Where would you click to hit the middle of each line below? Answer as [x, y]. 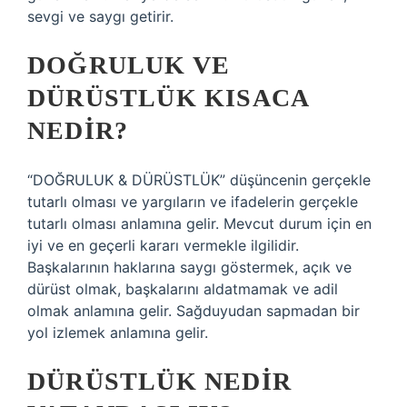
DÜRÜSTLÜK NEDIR [159, 381]
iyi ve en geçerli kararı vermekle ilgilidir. [163, 245]
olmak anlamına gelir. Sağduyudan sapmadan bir [194, 311]
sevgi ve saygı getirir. [100, 16]
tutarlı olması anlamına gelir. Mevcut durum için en [199, 223]
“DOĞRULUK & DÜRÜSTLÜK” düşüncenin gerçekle [199, 180]
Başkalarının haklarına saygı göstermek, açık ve [189, 267]
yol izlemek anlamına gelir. [118, 333]
